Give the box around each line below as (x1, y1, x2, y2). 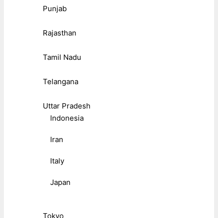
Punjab (43, 4, 67, 14)
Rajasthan (43, 28, 76, 38)
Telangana (43, 77, 78, 87)
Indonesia (50, 113, 84, 123)
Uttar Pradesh (43, 101, 91, 111)
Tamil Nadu (43, 53, 81, 62)
